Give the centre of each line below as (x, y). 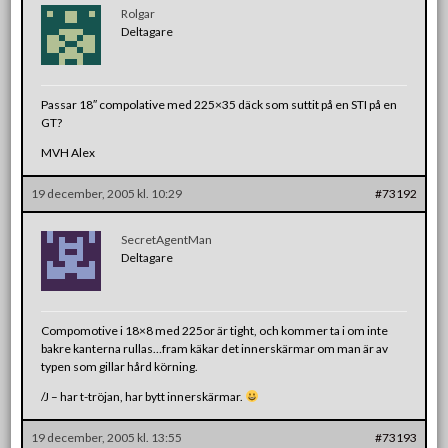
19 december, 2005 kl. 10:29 (107, 193)
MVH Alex (68, 152)
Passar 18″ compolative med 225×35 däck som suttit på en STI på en (219, 104)
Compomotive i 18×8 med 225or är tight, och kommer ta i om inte (215, 330)
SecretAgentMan (167, 239)
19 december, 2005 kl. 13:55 (107, 437)
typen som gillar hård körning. (120, 366)
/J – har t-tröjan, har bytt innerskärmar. (143, 396)
